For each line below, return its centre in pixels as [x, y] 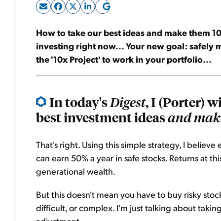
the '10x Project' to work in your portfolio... [124, 59]
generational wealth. [76, 171]
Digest [128, 102]
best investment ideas [102, 117]
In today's [80, 102]
